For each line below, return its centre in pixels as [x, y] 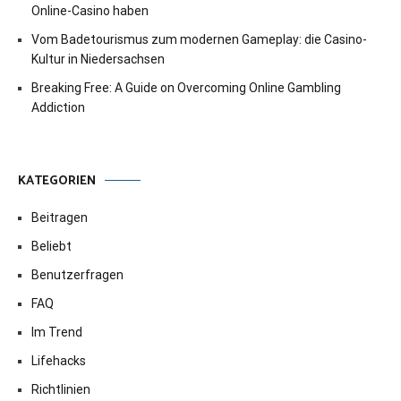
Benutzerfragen [77, 274]
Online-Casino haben [90, 10]
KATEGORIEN [57, 181]
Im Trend [57, 332]
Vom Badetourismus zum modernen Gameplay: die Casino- [199, 39]
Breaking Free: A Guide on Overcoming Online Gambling [186, 87]
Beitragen [60, 217]
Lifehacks [59, 360]
